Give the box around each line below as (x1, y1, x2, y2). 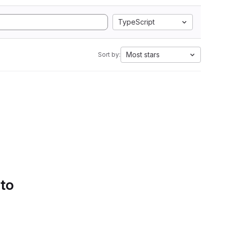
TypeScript (118, 18, 155, 26)
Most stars (126, 50, 160, 59)
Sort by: (98, 51, 121, 58)
